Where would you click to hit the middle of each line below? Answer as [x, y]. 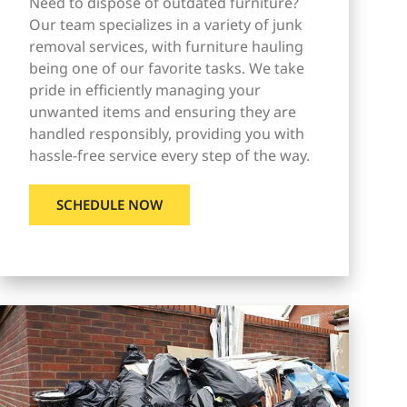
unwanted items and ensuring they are [162, 111]
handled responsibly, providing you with [166, 133]
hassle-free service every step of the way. [169, 155]
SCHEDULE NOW [109, 204]
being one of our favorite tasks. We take [166, 68]
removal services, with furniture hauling [166, 46]
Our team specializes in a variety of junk [165, 24]
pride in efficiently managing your [144, 89]
